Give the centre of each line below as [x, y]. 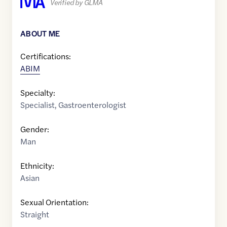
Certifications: [46, 56]
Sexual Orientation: [54, 202]
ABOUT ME [40, 33]
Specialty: [38, 93]
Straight [35, 214]
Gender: [35, 129]
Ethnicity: [37, 166]
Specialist [37, 105]
